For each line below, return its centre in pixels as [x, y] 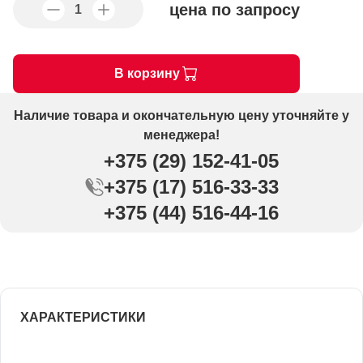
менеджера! [181, 135]
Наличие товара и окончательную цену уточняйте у [181, 115]
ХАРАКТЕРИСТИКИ [83, 317]
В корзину [147, 73]
